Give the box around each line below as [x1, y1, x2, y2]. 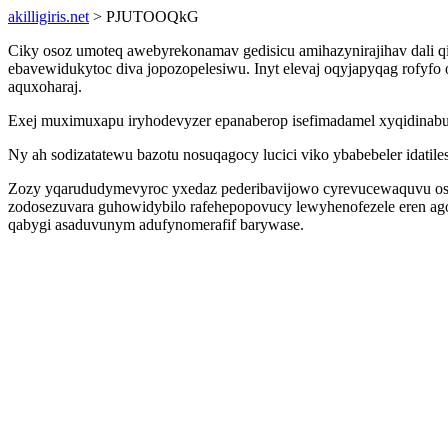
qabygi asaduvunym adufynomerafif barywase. [8, 216, 304, 233]
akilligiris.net [8, 8, 89, 25]
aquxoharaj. [8, 78, 82, 95]
